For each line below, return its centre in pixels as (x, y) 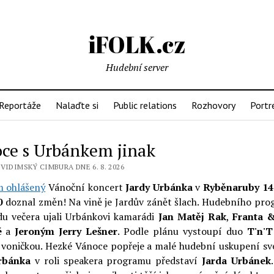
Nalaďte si (77, 105)
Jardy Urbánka (159, 187)
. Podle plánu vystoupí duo (182, 231)
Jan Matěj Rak (192, 217)
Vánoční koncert (86, 187)
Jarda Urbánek (236, 261)
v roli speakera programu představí (117, 261)
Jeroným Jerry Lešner (66, 231)
